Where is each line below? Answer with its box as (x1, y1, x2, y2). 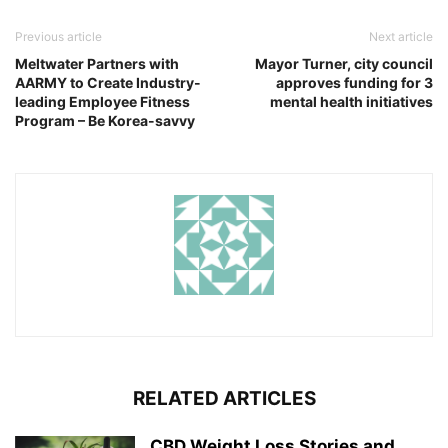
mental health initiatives (270, 92, 433, 110)
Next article (369, 28, 433, 44)
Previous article (15, 28, 102, 44)
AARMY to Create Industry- (15, 73, 201, 91)
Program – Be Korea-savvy (15, 111, 195, 129)
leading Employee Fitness (15, 92, 190, 110)
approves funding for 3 (276, 73, 433, 91)
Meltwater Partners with (15, 54, 179, 72)
